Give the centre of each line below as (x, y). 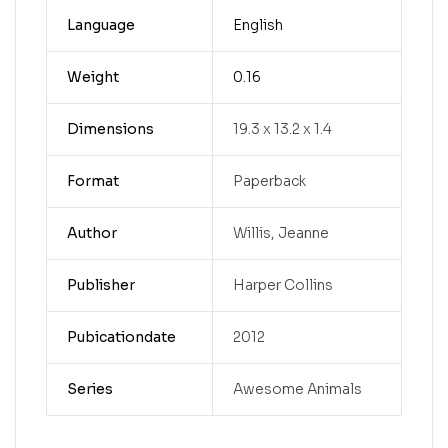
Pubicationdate (121, 336)
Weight (92, 76)
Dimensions (110, 128)
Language (100, 24)
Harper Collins (282, 284)
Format (92, 180)
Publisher (100, 284)
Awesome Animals (297, 388)
